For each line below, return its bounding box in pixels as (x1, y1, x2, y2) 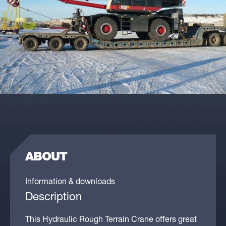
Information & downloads (25, 179, 115, 187)
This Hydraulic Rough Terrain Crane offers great (25, 216, 197, 225)
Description (25, 192, 82, 204)
